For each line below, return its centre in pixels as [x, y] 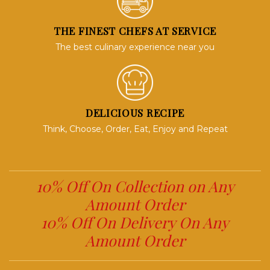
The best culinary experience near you [135, 47]
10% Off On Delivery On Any [135, 222]
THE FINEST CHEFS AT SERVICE [135, 31]
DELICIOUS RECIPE [135, 113]
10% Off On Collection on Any [135, 186]
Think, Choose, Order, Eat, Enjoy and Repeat [135, 129]
